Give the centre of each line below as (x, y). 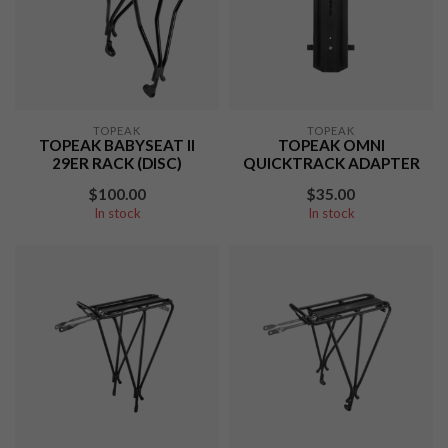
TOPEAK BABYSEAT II (117, 145)
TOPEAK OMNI (331, 145)
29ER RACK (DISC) (117, 163)
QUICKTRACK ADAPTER (331, 163)
